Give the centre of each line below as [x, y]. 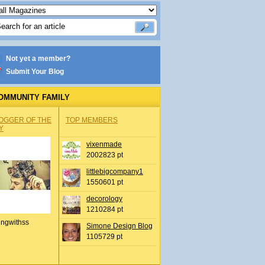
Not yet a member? [38, 59]
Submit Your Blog [35, 72]
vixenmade [104, 144]
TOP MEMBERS [92, 120]
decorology [104, 199]
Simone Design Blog [119, 226]
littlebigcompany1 [115, 172]
